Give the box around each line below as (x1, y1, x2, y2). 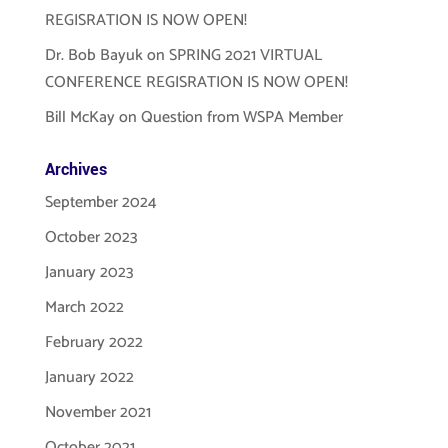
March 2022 (44, 294, 124, 321)
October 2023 (44, 224, 138, 251)
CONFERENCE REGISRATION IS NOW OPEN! (44, 69, 348, 96)
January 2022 (44, 364, 134, 391)
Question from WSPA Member (140, 104, 343, 131)
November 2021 (44, 399, 151, 426)
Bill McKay (44, 104, 115, 131)
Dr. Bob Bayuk (44, 42, 143, 69)
